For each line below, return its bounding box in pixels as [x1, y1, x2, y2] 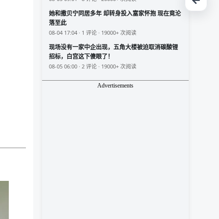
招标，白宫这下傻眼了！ [49, 52, 113, 61]
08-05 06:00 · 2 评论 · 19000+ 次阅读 [49, 63, 136, 70]
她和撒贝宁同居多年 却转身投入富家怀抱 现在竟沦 [49, 9, 181, 18]
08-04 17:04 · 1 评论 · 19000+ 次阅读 [49, 29, 136, 36]
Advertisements [97, 82, 133, 89]
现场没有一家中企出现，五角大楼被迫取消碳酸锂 [49, 43, 178, 51]
